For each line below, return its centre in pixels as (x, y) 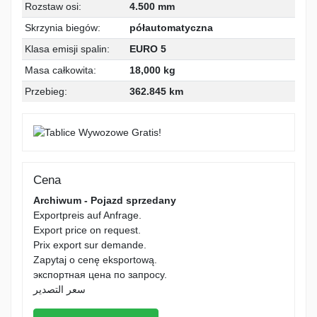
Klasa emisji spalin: (67, 49)
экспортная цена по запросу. (100, 274)
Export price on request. (87, 230)
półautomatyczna (171, 28)
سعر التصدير (59, 289)
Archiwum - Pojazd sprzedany (105, 200)
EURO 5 (148, 49)
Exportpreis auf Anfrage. (87, 215)
